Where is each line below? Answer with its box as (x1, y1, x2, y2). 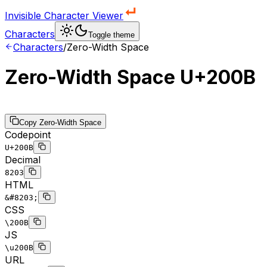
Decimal (5, 153, 41, 166)
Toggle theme (88, 30, 135, 39)
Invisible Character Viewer (5, 10, 123, 21)
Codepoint (5, 128, 51, 141)
